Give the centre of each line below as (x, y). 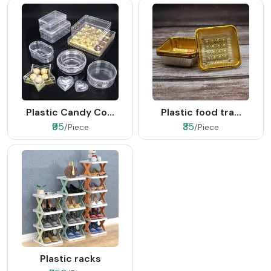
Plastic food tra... (201, 113)
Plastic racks (70, 259)
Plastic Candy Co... (70, 113)
